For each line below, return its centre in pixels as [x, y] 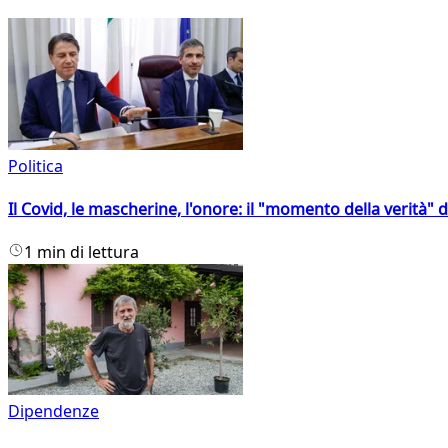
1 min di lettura [81, 252]
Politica [35, 165]
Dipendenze [53, 411]
